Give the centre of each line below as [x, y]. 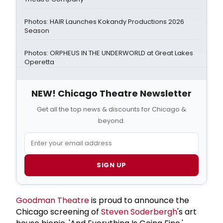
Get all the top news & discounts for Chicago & [111, 109]
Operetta [39, 62]
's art [187, 212]
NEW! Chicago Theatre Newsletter [111, 93]
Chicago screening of [58, 212]
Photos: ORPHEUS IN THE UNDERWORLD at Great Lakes [109, 53]
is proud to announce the [139, 200]
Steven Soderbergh [139, 212]
